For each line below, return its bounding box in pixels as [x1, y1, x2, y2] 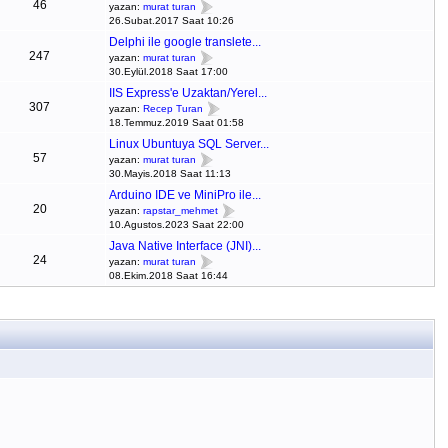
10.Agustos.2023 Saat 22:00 [108, 219, 244, 230]
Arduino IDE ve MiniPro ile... [108, 188, 261, 202]
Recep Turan [142, 103, 203, 115]
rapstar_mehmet [142, 205, 218, 217]
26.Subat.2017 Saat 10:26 [108, 15, 234, 26]
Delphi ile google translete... [108, 35, 261, 49]
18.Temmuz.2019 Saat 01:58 [108, 117, 244, 128]
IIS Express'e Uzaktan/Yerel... [108, 86, 267, 100]
